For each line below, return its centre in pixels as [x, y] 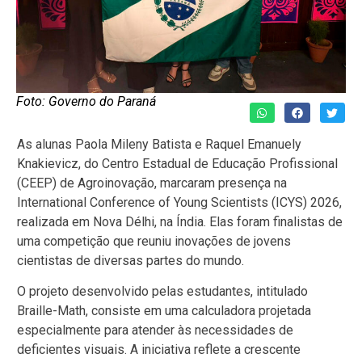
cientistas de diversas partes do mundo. [130, 260]
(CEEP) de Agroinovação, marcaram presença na [152, 183]
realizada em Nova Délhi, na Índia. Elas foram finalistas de [180, 221]
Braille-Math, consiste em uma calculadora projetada [164, 311]
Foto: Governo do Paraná [86, 102]
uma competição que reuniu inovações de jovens [154, 241]
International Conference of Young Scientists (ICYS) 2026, [179, 202]
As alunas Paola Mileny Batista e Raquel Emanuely [159, 144]
